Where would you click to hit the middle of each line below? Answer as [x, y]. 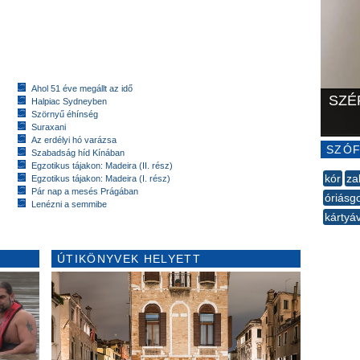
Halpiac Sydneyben [69, 101]
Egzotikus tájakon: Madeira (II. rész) [102, 166]
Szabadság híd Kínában [78, 153]
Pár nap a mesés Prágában [85, 191]
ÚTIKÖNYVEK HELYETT [129, 259]
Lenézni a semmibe [69, 204]
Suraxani [49, 127]
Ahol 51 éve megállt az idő [82, 88]
